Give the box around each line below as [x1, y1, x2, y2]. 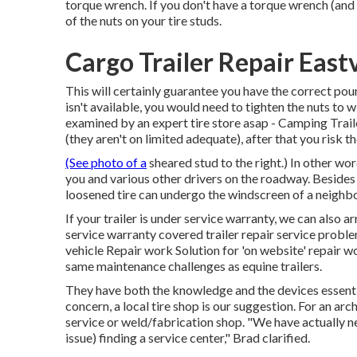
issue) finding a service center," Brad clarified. [65, 330, 310, 345]
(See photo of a [65, 155, 147, 170]
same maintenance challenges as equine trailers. [65, 258, 322, 273]
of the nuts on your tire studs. [65, 13, 222, 28]
